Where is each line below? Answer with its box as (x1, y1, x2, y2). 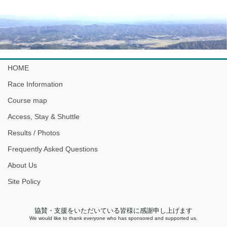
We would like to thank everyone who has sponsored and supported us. (29, 215, 198, 221)
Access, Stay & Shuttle (8, 112, 80, 121)
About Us (8, 161, 37, 170)
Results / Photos (8, 129, 60, 137)
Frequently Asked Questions (8, 145, 98, 154)
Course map (8, 96, 47, 105)
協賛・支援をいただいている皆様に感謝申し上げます (34, 207, 193, 214)
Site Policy (8, 177, 41, 186)
